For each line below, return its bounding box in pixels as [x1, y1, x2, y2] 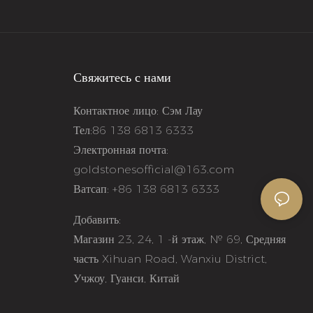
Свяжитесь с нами [73, 69, 171, 85]
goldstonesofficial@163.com [73, 162, 234, 176]
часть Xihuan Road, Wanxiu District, [73, 252, 267, 265]
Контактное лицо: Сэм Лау [73, 103, 203, 117]
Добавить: [73, 212, 121, 226]
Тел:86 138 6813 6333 [73, 123, 197, 137]
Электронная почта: [73, 143, 168, 156]
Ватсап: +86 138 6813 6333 [73, 182, 219, 196]
